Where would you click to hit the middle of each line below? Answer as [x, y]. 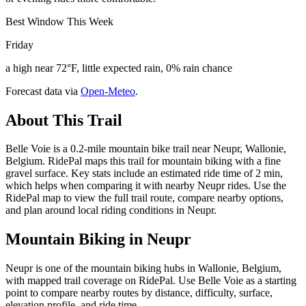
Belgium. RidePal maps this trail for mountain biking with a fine [143, 161]
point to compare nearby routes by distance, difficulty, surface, [139, 293]
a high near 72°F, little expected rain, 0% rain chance [119, 68]
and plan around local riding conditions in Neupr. [111, 210]
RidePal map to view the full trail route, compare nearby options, [144, 198]
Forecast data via [42, 91]
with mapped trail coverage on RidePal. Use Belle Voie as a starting [151, 281]
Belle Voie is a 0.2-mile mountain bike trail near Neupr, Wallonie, [146, 149]
